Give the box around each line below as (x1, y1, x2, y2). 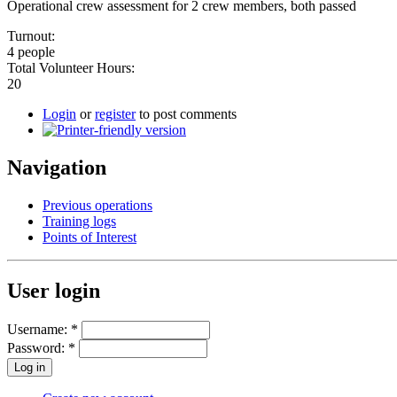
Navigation (7, 155, 106, 179)
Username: (7, 321, 71, 337)
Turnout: (7, 27, 58, 43)
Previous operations (43, 197, 152, 213)
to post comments (136, 105, 237, 121)
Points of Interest (43, 229, 136, 245)
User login (7, 278, 100, 302)
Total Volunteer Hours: (7, 59, 138, 75)
